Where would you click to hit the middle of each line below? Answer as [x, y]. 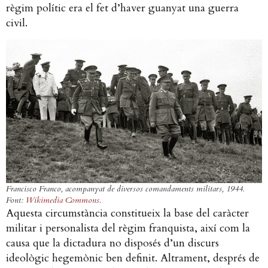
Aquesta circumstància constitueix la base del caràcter [127, 213]
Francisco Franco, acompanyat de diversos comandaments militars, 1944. [125, 188]
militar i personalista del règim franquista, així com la [128, 228]
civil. [20, 23]
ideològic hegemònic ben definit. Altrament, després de [133, 258]
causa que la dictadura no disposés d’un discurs [112, 243]
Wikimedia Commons [61, 200]
